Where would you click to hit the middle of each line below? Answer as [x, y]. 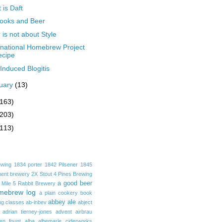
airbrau [84, 212]
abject [85, 202]
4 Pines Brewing [73, 174]
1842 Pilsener [61, 165]
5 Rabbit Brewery [34, 183]
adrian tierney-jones [27, 212]
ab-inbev [36, 202]
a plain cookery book [66, 193]
